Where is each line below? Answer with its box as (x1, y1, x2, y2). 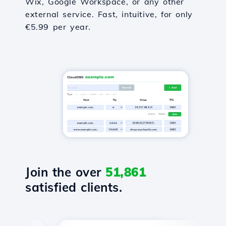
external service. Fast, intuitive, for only (25, 9, 193, 19)
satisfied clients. (25, 180, 122, 195)
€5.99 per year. (25, 22, 91, 32)
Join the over (25, 164, 105, 180)
